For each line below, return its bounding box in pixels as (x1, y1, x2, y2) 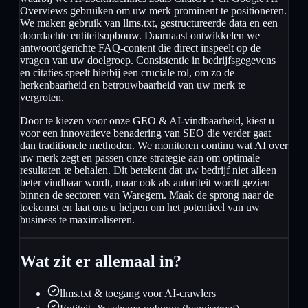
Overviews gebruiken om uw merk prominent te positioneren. (20, 5, 287, 17)
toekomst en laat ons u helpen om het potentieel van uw (20, 201, 260, 214)
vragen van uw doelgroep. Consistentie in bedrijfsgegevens (20, 54, 276, 67)
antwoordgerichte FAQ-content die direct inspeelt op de (20, 42, 261, 54)
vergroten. (20, 91, 64, 104)
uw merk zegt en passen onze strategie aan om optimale (20, 152, 260, 164)
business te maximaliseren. (20, 214, 135, 226)
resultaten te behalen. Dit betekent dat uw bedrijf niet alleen (20, 164, 276, 177)
